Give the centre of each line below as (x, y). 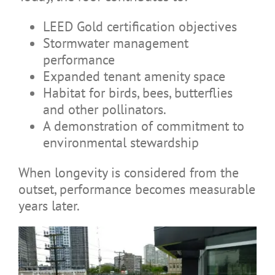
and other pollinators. (104, 109)
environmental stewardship (121, 142)
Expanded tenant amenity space (134, 76)
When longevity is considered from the (128, 172)
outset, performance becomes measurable (137, 189)
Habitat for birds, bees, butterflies (137, 92)
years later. (49, 205)
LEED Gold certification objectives (140, 26)
